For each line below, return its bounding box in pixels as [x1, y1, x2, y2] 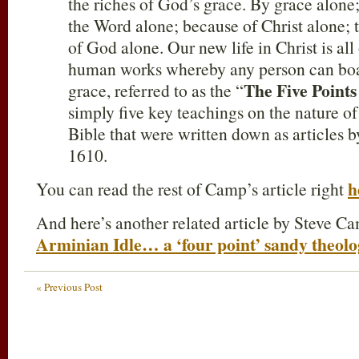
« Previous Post [36, 280, 103, 294]
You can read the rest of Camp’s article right [36, 177, 348, 200]
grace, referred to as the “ [68, 79, 244, 102]
